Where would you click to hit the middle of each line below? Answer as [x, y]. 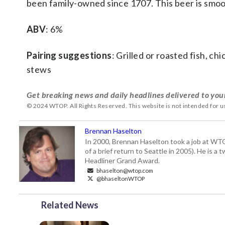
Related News [70, 205]
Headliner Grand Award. [122, 160]
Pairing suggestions [69, 55]
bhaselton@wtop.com [124, 170]
